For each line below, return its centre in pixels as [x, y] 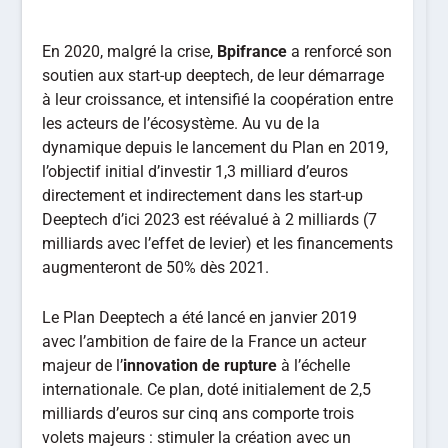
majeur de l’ [83, 365]
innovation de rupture [200, 365]
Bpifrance [252, 51]
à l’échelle [314, 365]
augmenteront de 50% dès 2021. [156, 267]
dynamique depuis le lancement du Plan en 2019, [215, 147]
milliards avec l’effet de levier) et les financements [218, 243]
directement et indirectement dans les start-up [203, 195]
